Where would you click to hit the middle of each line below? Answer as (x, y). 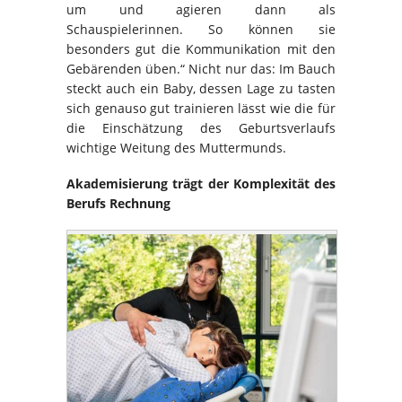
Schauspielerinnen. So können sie (201, 30)
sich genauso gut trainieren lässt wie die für (201, 109)
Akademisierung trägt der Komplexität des (201, 184)
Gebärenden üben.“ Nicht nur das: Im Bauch (201, 69)
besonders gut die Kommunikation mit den (201, 49)
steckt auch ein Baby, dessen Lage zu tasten (201, 89)
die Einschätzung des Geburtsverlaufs (201, 128)
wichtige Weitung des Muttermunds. (176, 148)
